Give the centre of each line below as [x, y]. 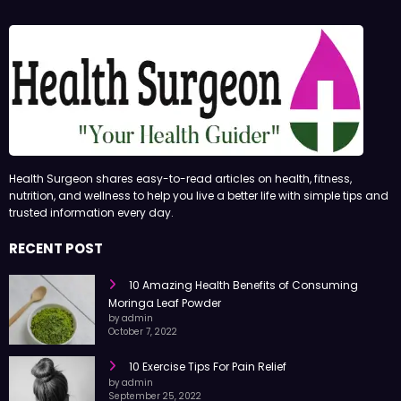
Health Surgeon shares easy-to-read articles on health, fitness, [180, 205]
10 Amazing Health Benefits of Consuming [243, 311]
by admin [131, 344]
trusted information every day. [91, 239]
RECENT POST [56, 274]
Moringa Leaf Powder [165, 328]
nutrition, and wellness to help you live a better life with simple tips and [199, 222]
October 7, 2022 [143, 357]
